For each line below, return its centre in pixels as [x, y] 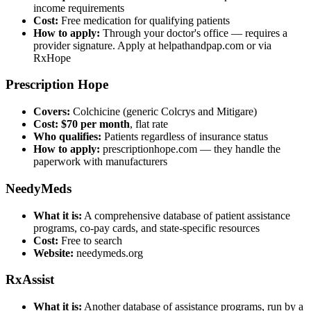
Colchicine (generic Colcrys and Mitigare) [163, 112]
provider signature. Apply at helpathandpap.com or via [152, 45]
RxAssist [30, 280]
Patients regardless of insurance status [185, 137]
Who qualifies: [67, 137]
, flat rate [149, 124]
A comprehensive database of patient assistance [186, 215]
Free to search [90, 240]
